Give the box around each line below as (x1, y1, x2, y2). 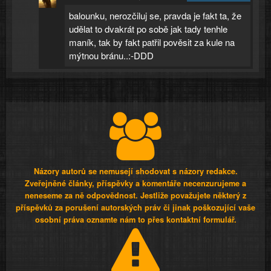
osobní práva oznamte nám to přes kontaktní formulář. (34, 214, 237, 225)
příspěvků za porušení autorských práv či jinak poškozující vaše (16, 201, 255, 213)
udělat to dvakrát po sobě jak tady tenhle (69, 22, 228, 35)
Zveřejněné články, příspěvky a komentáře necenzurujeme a (25, 177, 246, 189)
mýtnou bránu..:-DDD (69, 48, 154, 62)
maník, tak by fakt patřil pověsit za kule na (69, 35, 235, 48)
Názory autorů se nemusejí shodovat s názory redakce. (33, 165, 238, 177)
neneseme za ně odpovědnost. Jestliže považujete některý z (25, 189, 246, 201)
